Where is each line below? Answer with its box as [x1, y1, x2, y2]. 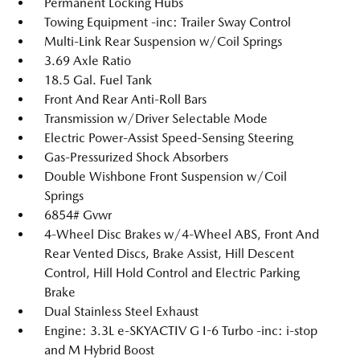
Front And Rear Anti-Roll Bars [44, 92, 207, 107]
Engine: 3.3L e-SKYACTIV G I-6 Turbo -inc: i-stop [44, 323, 317, 338]
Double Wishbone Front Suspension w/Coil [44, 169, 287, 184]
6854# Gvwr [44, 207, 112, 223]
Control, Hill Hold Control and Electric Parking [44, 265, 300, 280]
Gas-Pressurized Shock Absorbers [44, 149, 228, 165]
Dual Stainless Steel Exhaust [44, 304, 198, 319]
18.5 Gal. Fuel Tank [44, 72, 152, 88]
